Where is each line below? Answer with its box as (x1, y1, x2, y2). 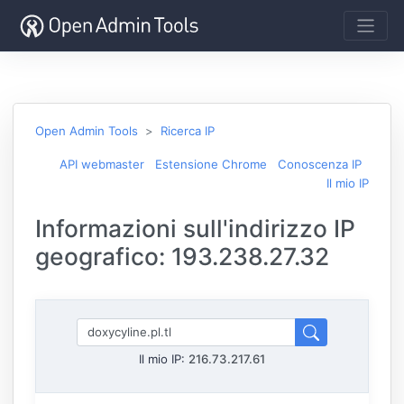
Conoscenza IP (278, 156, 362, 171)
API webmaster (60, 156, 144, 171)
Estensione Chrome (155, 156, 267, 171)
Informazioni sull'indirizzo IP (35, 213, 355, 243)
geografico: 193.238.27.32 (35, 241, 329, 271)
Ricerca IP (161, 123, 215, 138)
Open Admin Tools (35, 123, 138, 138)
